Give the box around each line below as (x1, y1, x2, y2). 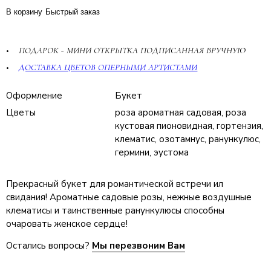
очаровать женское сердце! (6, 217, 128, 230)
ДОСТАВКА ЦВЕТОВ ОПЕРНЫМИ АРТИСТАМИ (19, 61, 198, 73)
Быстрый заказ (45, 7, 100, 16)
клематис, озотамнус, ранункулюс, (115, 132, 261, 145)
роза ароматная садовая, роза (115, 106, 246, 119)
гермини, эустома (115, 146, 189, 158)
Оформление (6, 89, 62, 102)
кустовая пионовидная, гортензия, (115, 119, 263, 132)
